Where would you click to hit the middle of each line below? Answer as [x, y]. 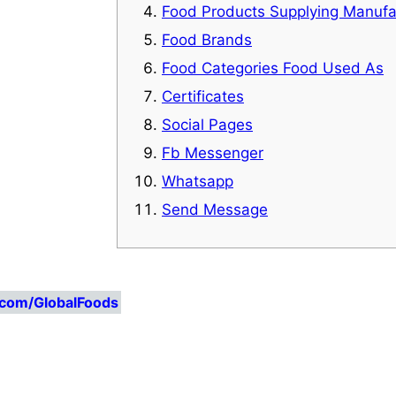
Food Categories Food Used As [273, 68]
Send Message [215, 209]
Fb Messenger [213, 152]
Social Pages [207, 124]
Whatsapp [198, 181]
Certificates [203, 96]
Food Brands [207, 39]
